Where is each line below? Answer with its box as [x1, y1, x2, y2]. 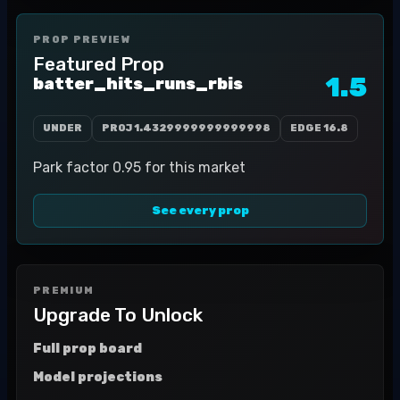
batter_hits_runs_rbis [33, 74, 243, 94]
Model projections [33, 370, 162, 385]
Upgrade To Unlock [33, 304, 203, 326]
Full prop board [33, 341, 142, 356]
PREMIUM [33, 285, 95, 296]
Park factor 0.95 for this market [33, 159, 246, 176]
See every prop [151, 204, 249, 217]
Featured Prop [33, 53, 164, 75]
